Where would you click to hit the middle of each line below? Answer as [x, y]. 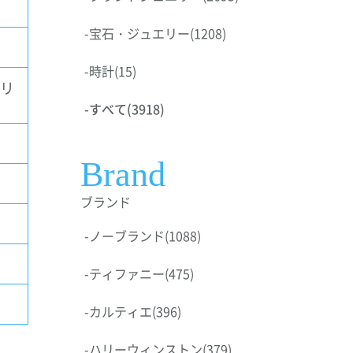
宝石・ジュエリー [139, 33]
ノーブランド [127, 236]
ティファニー [127, 273]
